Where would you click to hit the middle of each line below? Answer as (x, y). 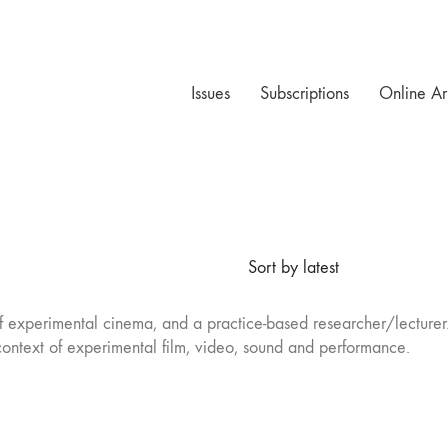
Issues (210, 93)
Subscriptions (304, 93)
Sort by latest (293, 268)
